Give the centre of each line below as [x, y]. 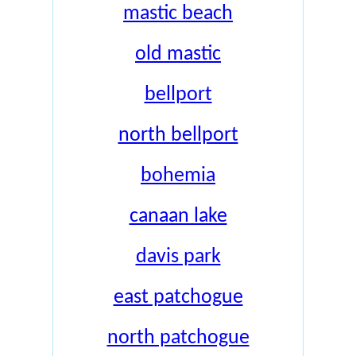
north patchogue [178, 338]
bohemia [178, 176]
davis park [178, 257]
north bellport [178, 135]
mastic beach [178, 14]
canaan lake [178, 217]
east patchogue [178, 298]
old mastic [178, 54]
